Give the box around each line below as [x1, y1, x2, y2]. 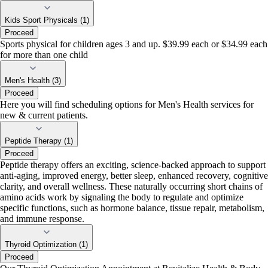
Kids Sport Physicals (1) [80, 16, 89, 25]
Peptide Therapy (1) [64, 136, 73, 146]
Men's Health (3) [5, 76, 61, 86]
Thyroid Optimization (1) [79, 240, 88, 249]
